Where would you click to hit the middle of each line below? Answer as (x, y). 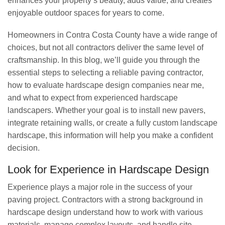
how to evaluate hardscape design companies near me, (106, 85)
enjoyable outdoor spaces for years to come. (86, 13)
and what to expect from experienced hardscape (93, 97)
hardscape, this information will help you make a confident (110, 135)
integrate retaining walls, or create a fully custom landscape (113, 123)
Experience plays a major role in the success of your (100, 187)
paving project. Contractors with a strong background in (105, 200)
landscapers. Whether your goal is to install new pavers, (106, 110)
